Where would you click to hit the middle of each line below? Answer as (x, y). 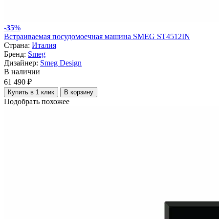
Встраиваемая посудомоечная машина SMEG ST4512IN (97, 37)
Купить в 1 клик (31, 92)
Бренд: (15, 54)
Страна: (17, 45)
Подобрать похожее (37, 102)
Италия (44, 45)
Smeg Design (61, 63)
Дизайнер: (21, 63)
